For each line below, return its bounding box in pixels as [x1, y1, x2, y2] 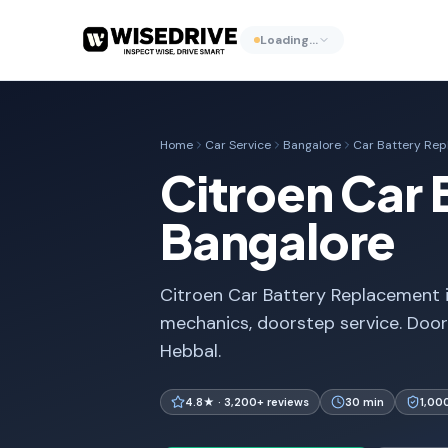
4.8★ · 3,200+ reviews [185, 395, 309, 409]
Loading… [259, 32, 318, 48]
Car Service [205, 137, 271, 153]
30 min [345, 395, 384, 409]
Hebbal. [160, 339, 221, 363]
